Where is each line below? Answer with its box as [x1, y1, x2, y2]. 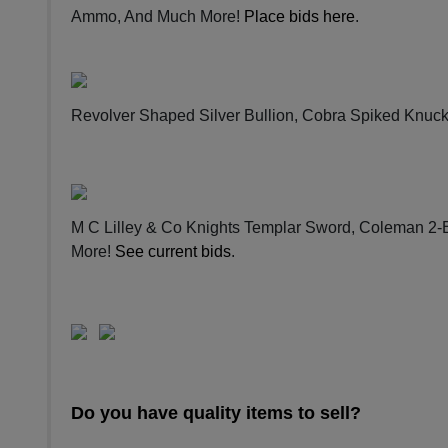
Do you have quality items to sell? [71, 402, 361, 423]
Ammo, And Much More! [71, 7, 244, 25]
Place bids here [244, 7, 355, 25]
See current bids [115, 242, 231, 260]
